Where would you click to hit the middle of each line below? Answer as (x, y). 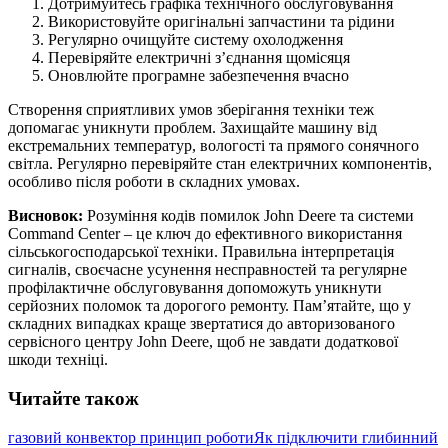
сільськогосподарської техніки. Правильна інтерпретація (201, 252)
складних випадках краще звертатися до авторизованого (201, 324)
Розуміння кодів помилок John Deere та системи (248, 216)
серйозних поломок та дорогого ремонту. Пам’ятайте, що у (209, 306)
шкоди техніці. (58, 360)
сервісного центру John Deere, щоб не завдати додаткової (203, 342)
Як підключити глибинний (346, 437)
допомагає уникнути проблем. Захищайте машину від (192, 128)
